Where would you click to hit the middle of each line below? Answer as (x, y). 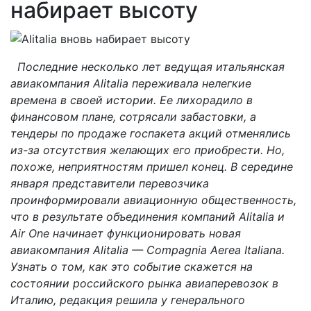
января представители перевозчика (110, 183)
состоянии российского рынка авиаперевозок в (144, 283)
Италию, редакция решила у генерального (128, 300)
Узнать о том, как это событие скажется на (132, 266)
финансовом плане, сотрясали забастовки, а (133, 116)
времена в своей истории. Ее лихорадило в (132, 100)
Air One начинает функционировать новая (126, 233)
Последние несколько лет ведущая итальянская (151, 66)
